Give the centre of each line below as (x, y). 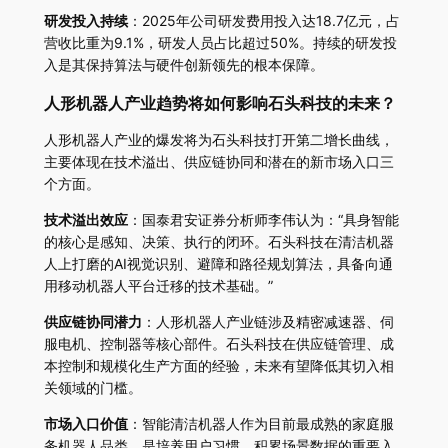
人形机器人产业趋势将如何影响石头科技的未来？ (219, 105)
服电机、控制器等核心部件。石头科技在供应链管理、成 (218, 344)
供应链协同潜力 (92, 322)
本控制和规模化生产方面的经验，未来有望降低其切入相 (218, 366)
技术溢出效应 (85, 219)
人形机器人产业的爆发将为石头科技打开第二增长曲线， (218, 139)
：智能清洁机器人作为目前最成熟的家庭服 (260, 424)
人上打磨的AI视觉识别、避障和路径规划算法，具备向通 (218, 263)
